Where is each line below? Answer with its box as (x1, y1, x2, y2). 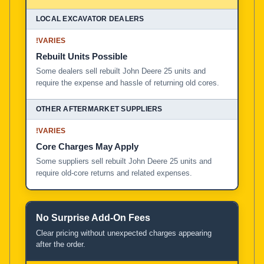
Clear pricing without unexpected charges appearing (36, 228, 212, 237)
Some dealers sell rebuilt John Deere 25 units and (36, 66, 206, 75)
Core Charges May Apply (36, 141, 138, 151)
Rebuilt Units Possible (36, 51, 127, 61)
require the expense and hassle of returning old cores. (36, 78, 219, 87)
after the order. (36, 239, 85, 249)
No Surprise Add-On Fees (36, 212, 150, 223)
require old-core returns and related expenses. (36, 168, 192, 177)
